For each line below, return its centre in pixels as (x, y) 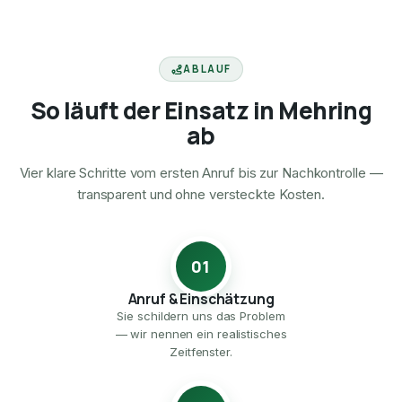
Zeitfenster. (201, 352)
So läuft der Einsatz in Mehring (201, 111)
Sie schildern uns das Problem (201, 316)
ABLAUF (208, 69)
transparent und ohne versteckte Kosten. (201, 195)
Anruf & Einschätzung (201, 299)
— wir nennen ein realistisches (201, 334)
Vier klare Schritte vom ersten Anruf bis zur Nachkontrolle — (201, 173)
